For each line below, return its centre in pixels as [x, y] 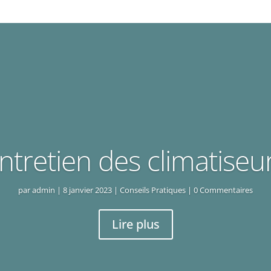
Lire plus [135, 224]
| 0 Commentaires [219, 190]
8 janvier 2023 [87, 190]
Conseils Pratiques [153, 190]
